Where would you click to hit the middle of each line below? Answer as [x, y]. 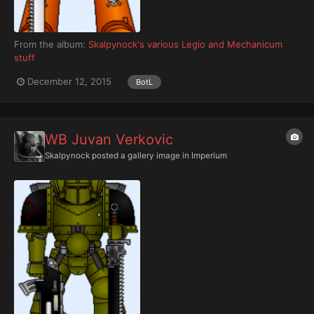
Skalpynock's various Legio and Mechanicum [185, 44]
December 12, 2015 [69, 82]
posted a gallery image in [141, 156]
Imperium [209, 156]
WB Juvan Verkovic [109, 140]
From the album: [51, 44]
